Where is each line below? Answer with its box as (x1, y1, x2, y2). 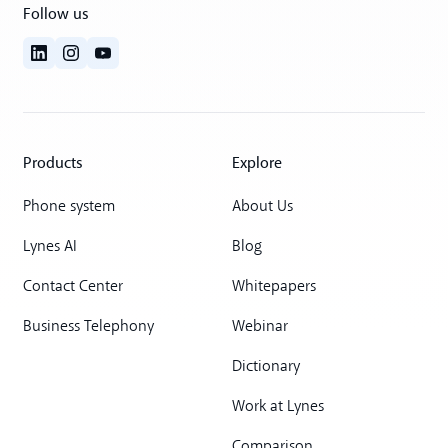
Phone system (23, 198, 116, 215)
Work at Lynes (231, 398, 324, 415)
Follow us (23, 2, 90, 25)
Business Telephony (23, 318, 155, 335)
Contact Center (23, 278, 124, 295)
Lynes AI (23, 238, 78, 255)
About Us (231, 198, 293, 215)
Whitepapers (231, 278, 316, 295)
